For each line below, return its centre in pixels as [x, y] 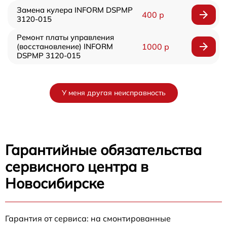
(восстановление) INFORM [65, 46]
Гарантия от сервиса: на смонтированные [88, 218]
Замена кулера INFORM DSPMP [75, 10]
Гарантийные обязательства [103, 149]
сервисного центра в [77, 166]
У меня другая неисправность [113, 92]
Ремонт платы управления [65, 37]
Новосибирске [55, 183]
